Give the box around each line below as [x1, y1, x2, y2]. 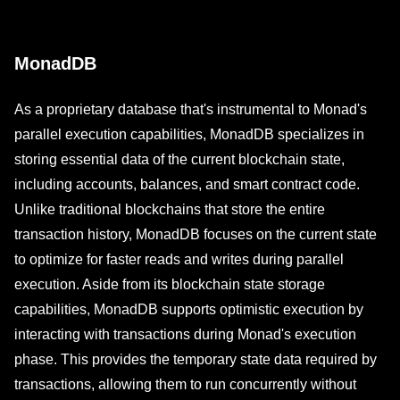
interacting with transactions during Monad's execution [14, 327, 356, 342]
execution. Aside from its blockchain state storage [14, 277, 325, 292]
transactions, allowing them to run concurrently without [14, 377, 356, 392]
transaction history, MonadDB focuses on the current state [14, 227, 377, 242]
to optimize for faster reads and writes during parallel [14, 252, 344, 267]
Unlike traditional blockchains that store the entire [14, 202, 325, 217]
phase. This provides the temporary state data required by [14, 352, 377, 367]
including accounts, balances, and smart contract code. [14, 177, 360, 192]
